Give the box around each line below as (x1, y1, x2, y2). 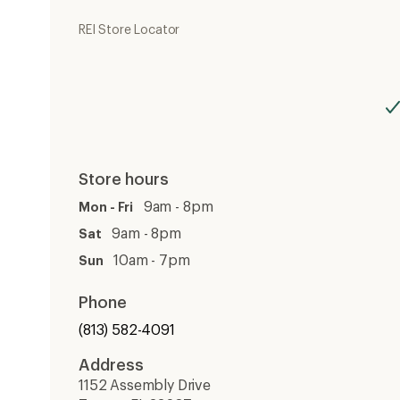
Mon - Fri (79, 199, 134, 214)
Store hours (79, 169, 169, 188)
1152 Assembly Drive (79, 376, 211, 393)
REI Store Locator (79, 21, 180, 37)
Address (79, 354, 144, 374)
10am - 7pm (103, 251, 190, 268)
